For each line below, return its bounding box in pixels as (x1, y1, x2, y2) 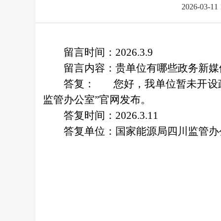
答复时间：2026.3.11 (64, 110, 158, 121)
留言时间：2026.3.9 (64, 46, 153, 58)
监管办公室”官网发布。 (43, 94, 151, 106)
